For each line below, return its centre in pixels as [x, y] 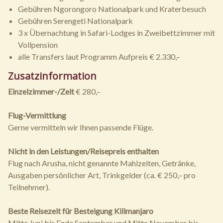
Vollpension [38, 45]
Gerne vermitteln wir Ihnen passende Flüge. [81, 127]
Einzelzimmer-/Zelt [41, 92]
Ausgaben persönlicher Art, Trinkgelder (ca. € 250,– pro [102, 175]
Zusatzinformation [52, 76]
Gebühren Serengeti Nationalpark [75, 21]
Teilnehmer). [29, 187]
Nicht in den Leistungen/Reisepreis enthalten [83, 151]
